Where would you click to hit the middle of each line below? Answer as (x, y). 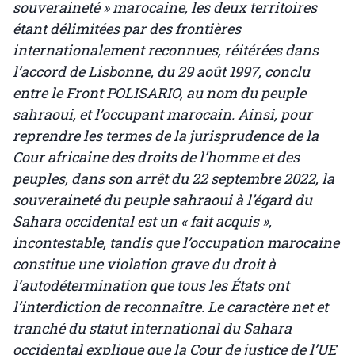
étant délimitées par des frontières (127, 29)
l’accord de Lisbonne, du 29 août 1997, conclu (161, 72)
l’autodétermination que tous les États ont (151, 286)
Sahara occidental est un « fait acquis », (142, 221)
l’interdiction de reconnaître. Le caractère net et (170, 307)
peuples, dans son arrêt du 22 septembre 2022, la (174, 179)
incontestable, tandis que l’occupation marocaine (176, 243)
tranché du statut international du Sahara (152, 328)
